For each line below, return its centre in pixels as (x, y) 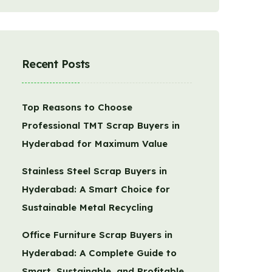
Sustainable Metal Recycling (87, 207)
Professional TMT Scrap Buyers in (101, 125)
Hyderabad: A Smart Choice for (96, 189)
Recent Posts (56, 64)
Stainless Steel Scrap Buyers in (94, 171)
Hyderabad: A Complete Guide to (99, 253)
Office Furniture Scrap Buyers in (97, 235)
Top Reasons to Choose (77, 107)
